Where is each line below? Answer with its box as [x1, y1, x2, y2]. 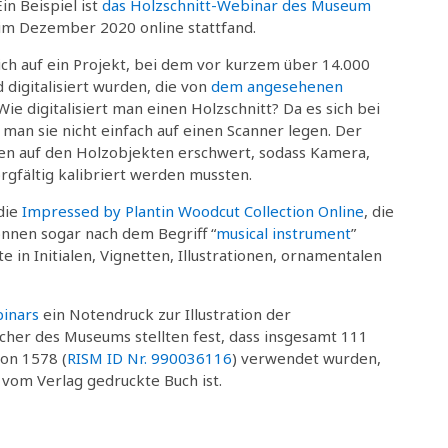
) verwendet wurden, [232, 347, 381, 368]
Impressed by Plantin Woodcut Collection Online [22, 200, 364, 221]
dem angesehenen [211, 75, 343, 96]
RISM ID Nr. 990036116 [67, 347, 232, 368]
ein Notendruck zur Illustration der [39, 303, 291, 324]
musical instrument [216, 222, 351, 243]
